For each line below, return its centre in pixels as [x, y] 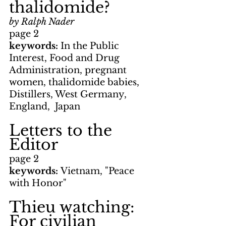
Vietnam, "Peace [99, 171]
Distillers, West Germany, [69, 95]
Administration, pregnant [69, 70]
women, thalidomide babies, [75, 82]
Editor [34, 145]
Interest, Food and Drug [66, 58]
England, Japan [45, 107]
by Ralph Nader [42, 22]
